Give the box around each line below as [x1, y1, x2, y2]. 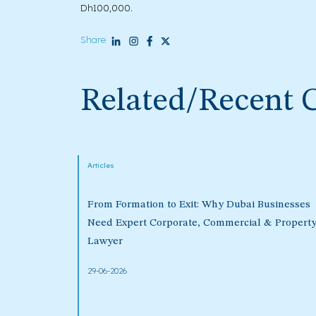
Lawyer [87, 236, 123, 248]
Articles [87, 161, 114, 171]
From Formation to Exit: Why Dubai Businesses [87, 200, 310, 211]
